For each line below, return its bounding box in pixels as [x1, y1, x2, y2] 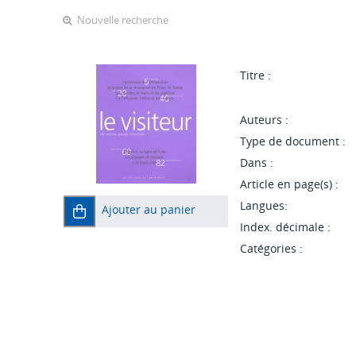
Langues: [240, 198, 288, 214]
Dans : [240, 155, 274, 171]
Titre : [240, 68, 272, 83]
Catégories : [240, 241, 304, 257]
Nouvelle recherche [77, 13, 168, 28]
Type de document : [240, 133, 346, 149]
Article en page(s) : [240, 176, 339, 192]
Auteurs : [240, 112, 289, 128]
